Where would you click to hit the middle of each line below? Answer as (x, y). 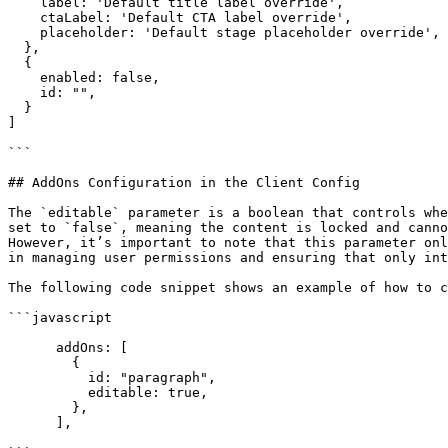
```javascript (60, 317)
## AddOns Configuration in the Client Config (184, 182)
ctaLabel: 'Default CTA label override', (24, 17)
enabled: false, (24, 77)
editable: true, (48, 392)
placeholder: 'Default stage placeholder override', (24, 32)
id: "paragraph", (48, 377)
